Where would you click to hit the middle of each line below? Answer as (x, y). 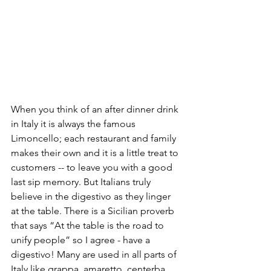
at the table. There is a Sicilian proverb (94, 211)
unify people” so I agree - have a (82, 240)
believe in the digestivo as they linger (92, 196)
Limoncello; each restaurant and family (95, 138)
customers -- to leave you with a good (93, 167)
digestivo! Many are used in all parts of (95, 254)
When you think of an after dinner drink (96, 109)
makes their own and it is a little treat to (96, 152)
